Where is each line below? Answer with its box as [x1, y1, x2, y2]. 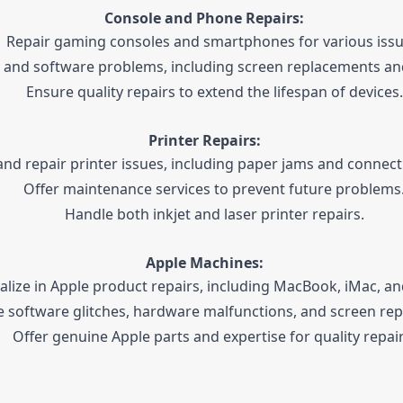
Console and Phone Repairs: [104, 8, 304, 29]
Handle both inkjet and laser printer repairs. [64, 204, 364, 225]
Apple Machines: [145, 253, 264, 273]
